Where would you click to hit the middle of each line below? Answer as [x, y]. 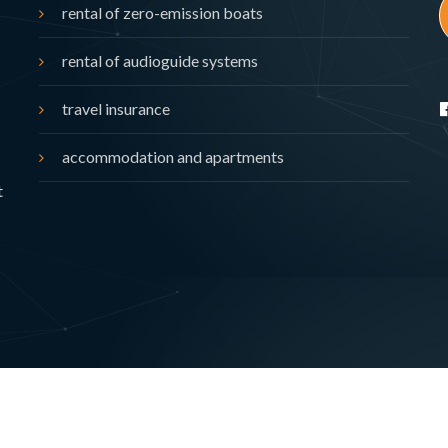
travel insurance [116, 109]
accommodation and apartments [173, 157]
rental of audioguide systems [160, 61]
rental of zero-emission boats [162, 13]
